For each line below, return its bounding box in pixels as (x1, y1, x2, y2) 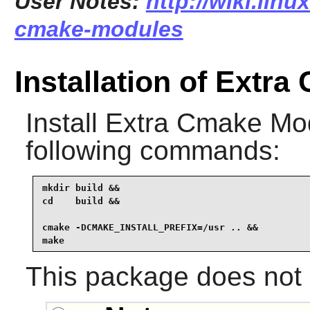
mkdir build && (42, 182, 120, 193)
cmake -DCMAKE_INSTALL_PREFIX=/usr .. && (42, 221, 258, 232)
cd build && (42, 195, 120, 206)
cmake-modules (14, 16, 183, 42)
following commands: (25, 136, 280, 166)
